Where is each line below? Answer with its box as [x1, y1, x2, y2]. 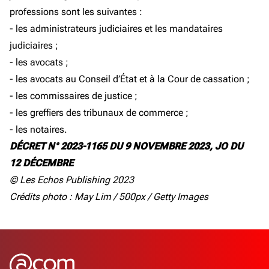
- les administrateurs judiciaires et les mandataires [10, 23, 223, 34]
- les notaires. [10, 124, 67, 135]
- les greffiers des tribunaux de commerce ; [10, 107, 189, 118]
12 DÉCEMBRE [10, 157, 73, 169]
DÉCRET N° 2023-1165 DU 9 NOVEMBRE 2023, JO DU [10, 141, 243, 152]
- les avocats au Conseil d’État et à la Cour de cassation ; [10, 73, 250, 85]
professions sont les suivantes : [10, 6, 142, 17]
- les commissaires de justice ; [10, 90, 138, 101]
